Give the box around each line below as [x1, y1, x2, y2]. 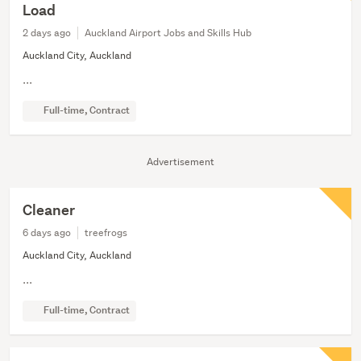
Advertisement [147, 155, 214, 169]
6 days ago [23, 226, 71, 240]
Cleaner [23, 201, 75, 220]
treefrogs [85, 226, 127, 240]
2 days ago [23, 26, 71, 40]
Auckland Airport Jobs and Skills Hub [85, 26, 251, 40]
